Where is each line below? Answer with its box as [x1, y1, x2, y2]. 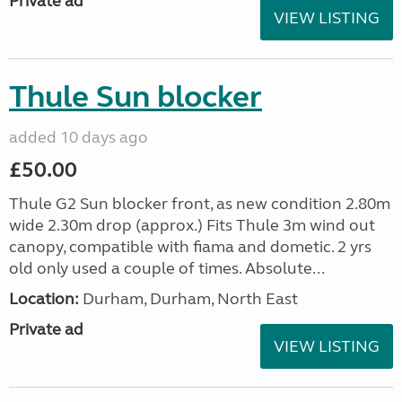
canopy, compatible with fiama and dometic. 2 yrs [9, 237, 371, 257]
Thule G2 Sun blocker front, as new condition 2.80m [9, 194, 390, 214]
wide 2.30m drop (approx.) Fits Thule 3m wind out [9, 215, 375, 235]
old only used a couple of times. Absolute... [9, 258, 325, 278]
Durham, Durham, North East [79, 289, 298, 309]
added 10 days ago [9, 127, 148, 147]
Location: [9, 289, 79, 309]
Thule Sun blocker [9, 78, 262, 116]
